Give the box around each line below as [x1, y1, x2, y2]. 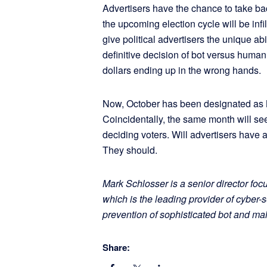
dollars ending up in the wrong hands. [103, 63, 261, 77]
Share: [103, 241, 130, 254]
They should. [103, 143, 162, 157]
